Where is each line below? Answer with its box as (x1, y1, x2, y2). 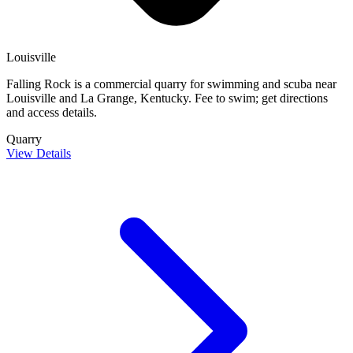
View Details (6, 147, 71, 161)
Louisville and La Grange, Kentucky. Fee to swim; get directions (6, 91, 328, 106)
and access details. (6, 106, 97, 120)
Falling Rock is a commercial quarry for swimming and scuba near (6, 77, 336, 91)
